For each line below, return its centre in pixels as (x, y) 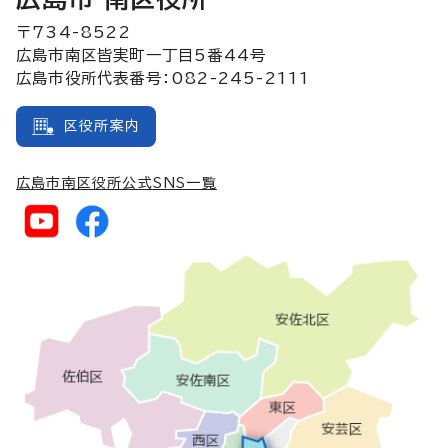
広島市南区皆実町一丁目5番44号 (141, 54)
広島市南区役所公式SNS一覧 (116, 182)
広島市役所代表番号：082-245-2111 (163, 77)
